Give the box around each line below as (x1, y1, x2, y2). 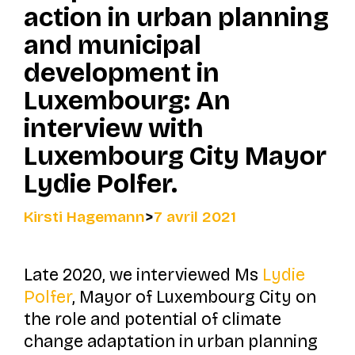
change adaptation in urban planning (23, 330, 318, 352)
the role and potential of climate (23, 308, 281, 330)
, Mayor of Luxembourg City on (71, 286, 316, 307)
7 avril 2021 (153, 208, 236, 227)
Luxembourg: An (23, 85, 231, 117)
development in (23, 57, 219, 90)
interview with (23, 113, 204, 145)
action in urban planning (23, 2, 329, 34)
